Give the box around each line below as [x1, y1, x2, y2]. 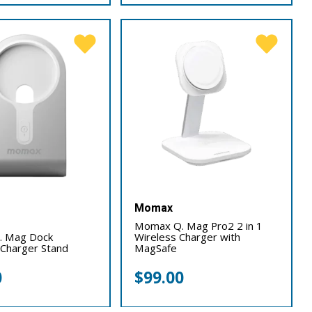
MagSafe [134, 241, 178, 256]
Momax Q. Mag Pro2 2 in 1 [134, 219, 263, 233]
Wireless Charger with [134, 230, 241, 244]
